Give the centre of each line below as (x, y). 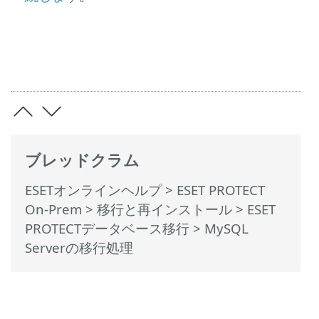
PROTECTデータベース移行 (107, 228)
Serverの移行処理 (79, 247)
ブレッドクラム (82, 160)
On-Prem (53, 209)
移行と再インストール (164, 209)
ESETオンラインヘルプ (93, 189)
